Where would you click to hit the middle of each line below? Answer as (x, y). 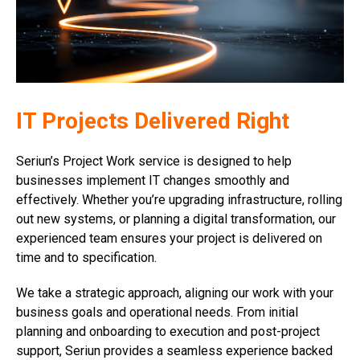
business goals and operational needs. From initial (157, 312)
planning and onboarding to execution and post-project (168, 331)
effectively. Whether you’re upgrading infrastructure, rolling (179, 199)
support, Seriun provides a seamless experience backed (174, 350)
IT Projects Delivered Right (153, 121)
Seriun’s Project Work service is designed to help (154, 161)
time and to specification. (86, 257)
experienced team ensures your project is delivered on (169, 238)
